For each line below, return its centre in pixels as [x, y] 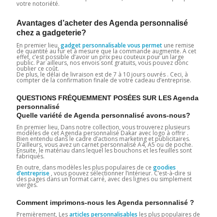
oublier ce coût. [38, 69]
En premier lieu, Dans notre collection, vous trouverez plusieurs [103, 127]
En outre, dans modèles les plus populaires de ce [85, 167]
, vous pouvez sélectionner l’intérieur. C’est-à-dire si [120, 173]
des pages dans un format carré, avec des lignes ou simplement [104, 179]
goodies [164, 167]
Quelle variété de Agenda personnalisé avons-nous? [103, 116]
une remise [178, 46]
